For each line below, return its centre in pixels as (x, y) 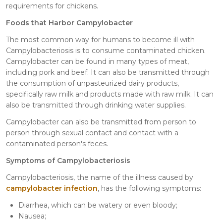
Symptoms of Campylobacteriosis (68, 160)
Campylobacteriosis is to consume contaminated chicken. (106, 50)
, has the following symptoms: (149, 188)
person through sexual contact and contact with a (92, 133)
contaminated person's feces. (57, 143)
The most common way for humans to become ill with (100, 39)
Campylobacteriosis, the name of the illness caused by (100, 177)
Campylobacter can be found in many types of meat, (97, 61)
